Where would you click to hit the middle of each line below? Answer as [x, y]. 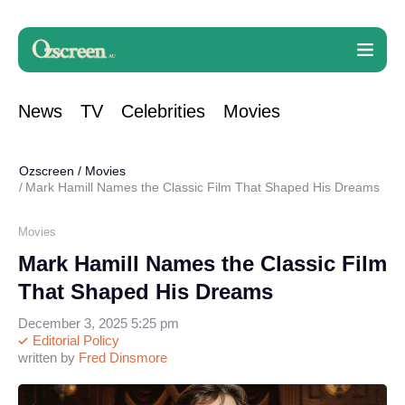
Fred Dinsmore [123, 358]
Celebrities [163, 111]
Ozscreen [47, 171]
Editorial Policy [74, 340]
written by [48, 358]
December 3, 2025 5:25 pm [99, 323]
